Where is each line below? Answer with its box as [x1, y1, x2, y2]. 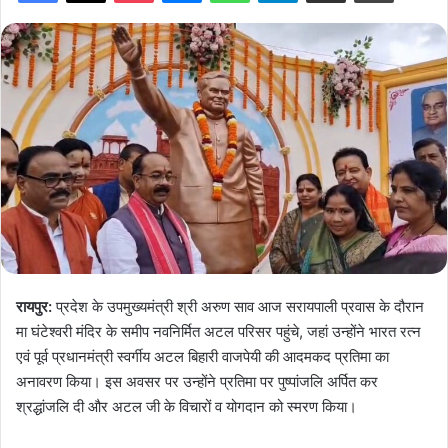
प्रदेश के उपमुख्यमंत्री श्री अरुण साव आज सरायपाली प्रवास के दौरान [56, 297, 424, 317]
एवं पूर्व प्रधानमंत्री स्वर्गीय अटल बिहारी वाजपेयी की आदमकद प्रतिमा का [16, 347, 389, 367]
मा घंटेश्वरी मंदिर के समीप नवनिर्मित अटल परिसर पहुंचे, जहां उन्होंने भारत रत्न [16, 322, 421, 342]
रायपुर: [16, 297, 56, 317]
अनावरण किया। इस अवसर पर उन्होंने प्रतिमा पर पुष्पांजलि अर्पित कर [16, 372, 378, 392]
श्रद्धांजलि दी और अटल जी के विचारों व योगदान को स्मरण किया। [16, 397, 357, 417]
